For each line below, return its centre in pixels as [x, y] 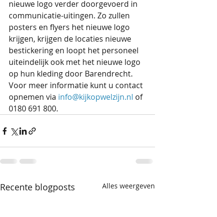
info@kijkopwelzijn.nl [96, 97]
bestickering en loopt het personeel [75, 51]
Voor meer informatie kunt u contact [77, 85]
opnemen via [33, 97]
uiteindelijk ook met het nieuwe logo [76, 62]
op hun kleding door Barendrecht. [72, 74]
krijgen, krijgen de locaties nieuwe [71, 39]
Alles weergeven [129, 186]
